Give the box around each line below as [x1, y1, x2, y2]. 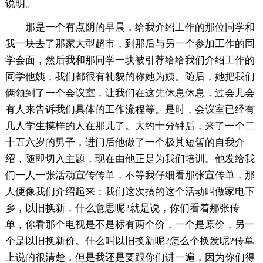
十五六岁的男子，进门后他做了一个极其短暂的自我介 [5, 136, 245, 148]
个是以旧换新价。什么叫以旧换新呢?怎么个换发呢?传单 [5, 235, 254, 247]
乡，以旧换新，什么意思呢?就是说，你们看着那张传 [5, 202, 240, 214]
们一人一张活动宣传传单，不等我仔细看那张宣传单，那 [5, 169, 255, 181]
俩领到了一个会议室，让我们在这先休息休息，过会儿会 [5, 87, 255, 99]
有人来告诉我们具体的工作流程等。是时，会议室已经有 [5, 103, 255, 115]
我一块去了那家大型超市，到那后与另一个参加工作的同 [5, 38, 255, 49]
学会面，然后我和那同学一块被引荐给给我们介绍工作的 [5, 54, 255, 66]
